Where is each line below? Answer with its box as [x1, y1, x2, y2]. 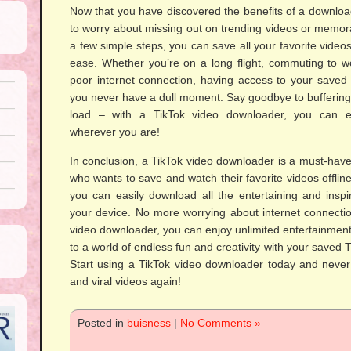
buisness [127, 317, 171, 329]
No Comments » [180, 317, 261, 329]
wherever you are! [70, 125, 160, 138]
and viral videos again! [70, 275, 181, 288]
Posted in [78, 317, 127, 329]
